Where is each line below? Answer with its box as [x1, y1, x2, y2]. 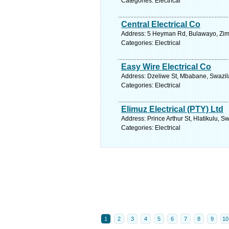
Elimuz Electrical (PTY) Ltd [121, 105, 223, 113]
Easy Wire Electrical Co [121, 62, 211, 71]
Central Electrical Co [121, 20, 200, 29]
